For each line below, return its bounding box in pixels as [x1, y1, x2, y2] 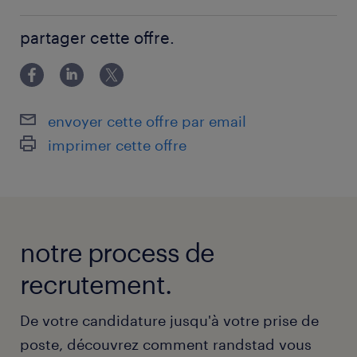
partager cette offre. [20, 28, 175, 47]
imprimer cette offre [48, 135, 186, 154]
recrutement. [20, 269, 171, 299]
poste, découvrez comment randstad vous [20, 335, 312, 353]
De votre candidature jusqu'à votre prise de [20, 311, 319, 329]
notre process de [20, 237, 214, 267]
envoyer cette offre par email [48, 112, 246, 130]
